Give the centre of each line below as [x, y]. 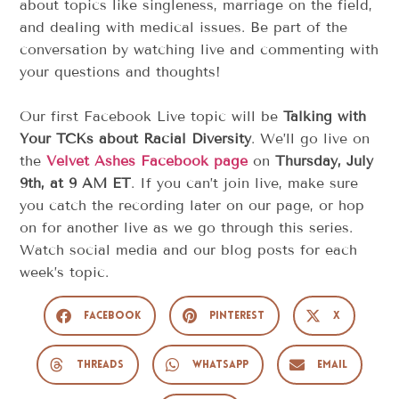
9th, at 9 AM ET [76, 183]
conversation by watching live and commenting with [199, 50]
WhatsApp [220, 365]
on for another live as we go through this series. [187, 228]
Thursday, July [325, 161]
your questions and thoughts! [123, 72]
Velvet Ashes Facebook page [147, 161]
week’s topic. [67, 273]
